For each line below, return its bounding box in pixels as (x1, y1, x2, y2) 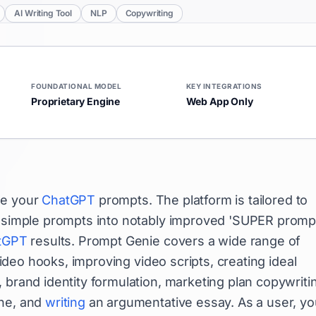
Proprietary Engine (31, 95, 121, 107)
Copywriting (125, 8, 174, 18)
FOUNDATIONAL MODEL (31, 82, 121, 90)
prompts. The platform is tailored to (95, 193, 308, 207)
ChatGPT (42, 193, 96, 207)
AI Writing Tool (14, 8, 72, 18)
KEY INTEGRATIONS (186, 82, 262, 90)
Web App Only (186, 95, 253, 107)
